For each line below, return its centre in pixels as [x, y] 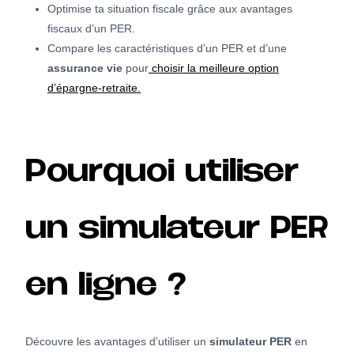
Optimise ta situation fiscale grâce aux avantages [170, 8]
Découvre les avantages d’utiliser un [117, 341]
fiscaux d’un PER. [91, 28]
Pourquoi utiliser [162, 173]
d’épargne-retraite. [94, 87]
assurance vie [85, 68]
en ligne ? [106, 287]
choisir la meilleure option [214, 68]
